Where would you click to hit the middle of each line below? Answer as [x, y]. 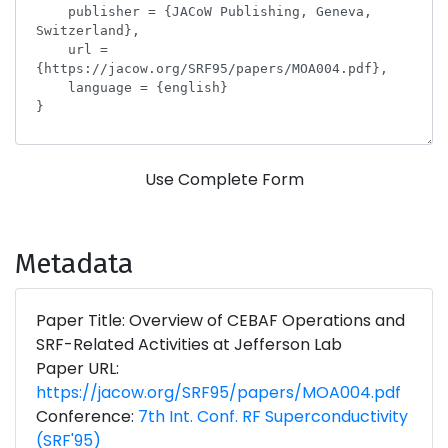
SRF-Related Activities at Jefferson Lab [189, 344]
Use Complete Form [224, 179]
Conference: [87, 416]
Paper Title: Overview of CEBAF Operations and [220, 320]
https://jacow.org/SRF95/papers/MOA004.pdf [218, 392]
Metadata [74, 263]
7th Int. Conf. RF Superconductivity [273, 416]
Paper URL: [77, 368]
